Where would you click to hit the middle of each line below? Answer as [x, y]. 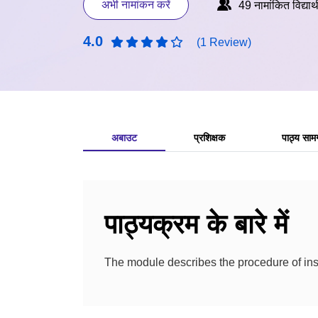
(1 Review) [224, 42]
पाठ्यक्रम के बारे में [196, 224]
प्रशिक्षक [209, 138]
